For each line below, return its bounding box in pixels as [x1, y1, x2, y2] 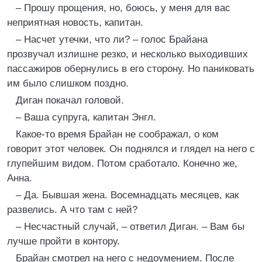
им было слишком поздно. [7, 78, 129, 89]
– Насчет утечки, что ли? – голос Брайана [16, 34, 208, 45]
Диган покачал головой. [16, 95, 124, 106]
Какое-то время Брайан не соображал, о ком [16, 129, 219, 140]
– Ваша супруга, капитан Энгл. [16, 112, 156, 123]
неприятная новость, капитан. [7, 17, 143, 28]
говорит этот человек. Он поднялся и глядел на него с [7, 143, 255, 154]
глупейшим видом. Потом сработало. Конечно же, [7, 158, 237, 169]
